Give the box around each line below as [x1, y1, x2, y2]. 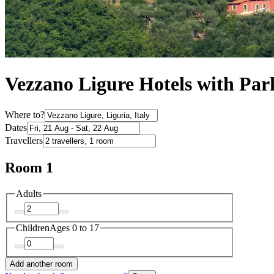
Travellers [5, 135, 43, 146]
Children [16, 223, 50, 234]
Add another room [10, 259, 73, 268]
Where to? [5, 109, 45, 120]
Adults [16, 188, 42, 199]
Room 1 [5, 159, 53, 176]
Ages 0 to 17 [50, 223, 99, 234]
